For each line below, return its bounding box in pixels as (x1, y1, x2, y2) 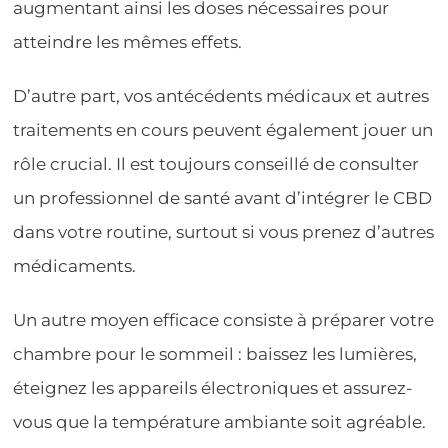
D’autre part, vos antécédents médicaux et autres (13, 85, 430, 106)
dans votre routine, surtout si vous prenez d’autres (13, 221, 435, 242)
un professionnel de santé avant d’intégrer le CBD (13, 187, 433, 208)
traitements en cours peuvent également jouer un (13, 119, 434, 140)
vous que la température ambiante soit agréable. (13, 411, 427, 432)
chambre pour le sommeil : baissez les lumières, (13, 343, 418, 364)
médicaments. (13, 255, 137, 276)
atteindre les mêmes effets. (13, 31, 243, 52)
